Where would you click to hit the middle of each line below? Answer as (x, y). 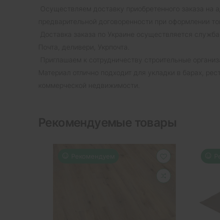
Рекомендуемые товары (107, 122)
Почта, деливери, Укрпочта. (84, 47)
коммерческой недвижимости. (89, 85)
